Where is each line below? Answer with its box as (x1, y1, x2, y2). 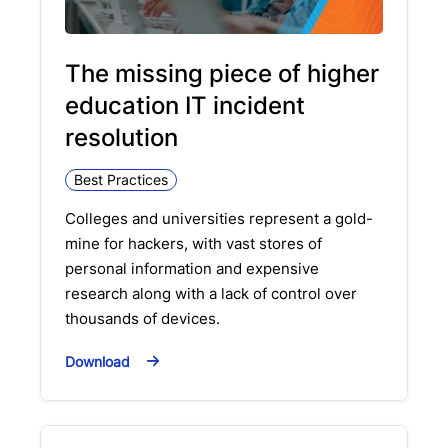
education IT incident (65, 91, 305, 121)
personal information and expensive (65, 259, 319, 279)
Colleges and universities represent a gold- (65, 209, 373, 229)
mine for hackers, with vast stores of (65, 234, 322, 254)
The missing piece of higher (65, 59, 379, 89)
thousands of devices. (65, 309, 220, 329)
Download (65, 353, 130, 371)
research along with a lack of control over (65, 284, 357, 304)
